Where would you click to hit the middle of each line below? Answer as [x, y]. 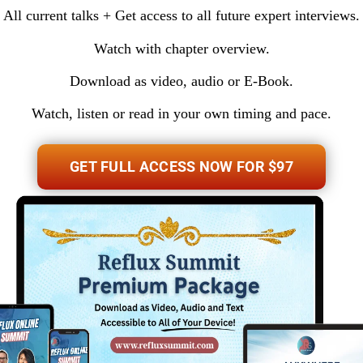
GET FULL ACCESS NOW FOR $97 [181, 166]
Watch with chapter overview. [181, 48]
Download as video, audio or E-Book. [181, 81]
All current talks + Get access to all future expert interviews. [181, 16]
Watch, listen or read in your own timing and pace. [181, 114]
